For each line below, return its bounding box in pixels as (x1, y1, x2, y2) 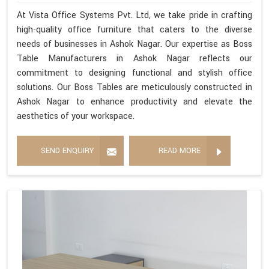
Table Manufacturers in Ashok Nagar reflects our (17, 52, 252, 65)
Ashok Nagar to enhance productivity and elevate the (17, 95, 252, 108)
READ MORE (159, 145, 201, 156)
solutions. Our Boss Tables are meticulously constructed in (17, 80, 252, 94)
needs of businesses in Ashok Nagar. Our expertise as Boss (17, 37, 252, 50)
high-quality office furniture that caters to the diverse (17, 23, 252, 36)
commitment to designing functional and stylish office (17, 66, 252, 79)
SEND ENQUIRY (41, 145, 94, 156)
